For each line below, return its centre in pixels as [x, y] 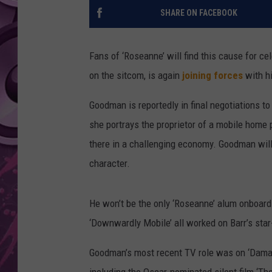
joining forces [212, 76]
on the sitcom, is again [136, 76]
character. [110, 164]
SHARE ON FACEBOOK [199, 13]
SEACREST [219, 36]
